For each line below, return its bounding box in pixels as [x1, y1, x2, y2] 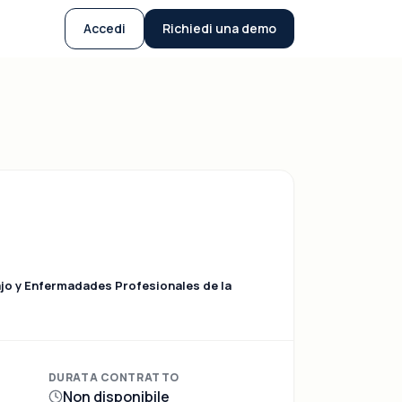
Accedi [83, 20, 126, 37]
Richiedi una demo [162, 20, 276, 37]
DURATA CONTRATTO [48, 370, 180, 385]
